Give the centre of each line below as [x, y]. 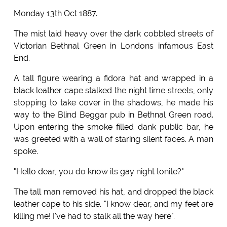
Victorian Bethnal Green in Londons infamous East [113, 46]
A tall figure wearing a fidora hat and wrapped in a [113, 79]
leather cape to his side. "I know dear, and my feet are [113, 204]
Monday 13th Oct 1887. [55, 14]
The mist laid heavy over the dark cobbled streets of [113, 34]
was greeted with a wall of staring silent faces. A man [113, 139]
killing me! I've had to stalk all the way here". [94, 216]
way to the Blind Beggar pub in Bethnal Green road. [113, 115]
